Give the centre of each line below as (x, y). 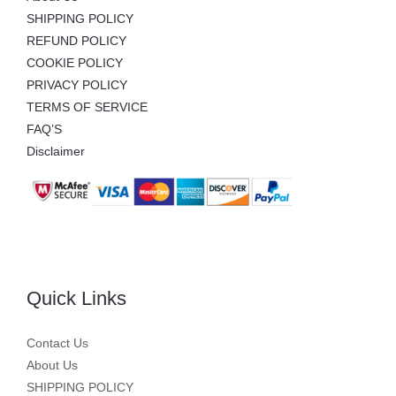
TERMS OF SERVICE (87, 107)
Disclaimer (56, 151)
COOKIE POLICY (75, 63)
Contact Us (57, 343)
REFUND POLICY (76, 41)
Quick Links (76, 298)
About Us (52, 365)
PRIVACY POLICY (77, 85)
